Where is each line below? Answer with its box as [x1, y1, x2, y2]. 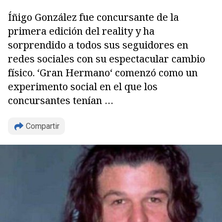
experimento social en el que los [8, 80, 158, 93]
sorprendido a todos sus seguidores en [8, 38, 188, 52]
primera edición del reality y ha [8, 24, 155, 38]
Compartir [26, 121, 59, 131]
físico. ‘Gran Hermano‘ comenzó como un [8, 66, 198, 79]
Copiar [28, 50, 55, 64]
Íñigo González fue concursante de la [8, 10, 179, 24]
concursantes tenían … [8, 94, 113, 107]
